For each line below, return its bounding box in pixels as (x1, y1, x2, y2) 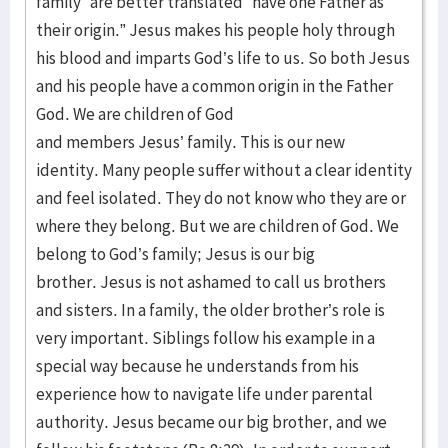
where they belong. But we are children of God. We (36, 215, 399, 237)
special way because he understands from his (36, 355, 359, 377)
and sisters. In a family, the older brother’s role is (36, 299, 385, 321)
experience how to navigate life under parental (36, 383, 373, 405)
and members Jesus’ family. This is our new (36, 131, 345, 153)
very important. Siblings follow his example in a (36, 327, 375, 349)
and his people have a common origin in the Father (36, 75, 393, 97)
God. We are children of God (36, 103, 234, 125)
